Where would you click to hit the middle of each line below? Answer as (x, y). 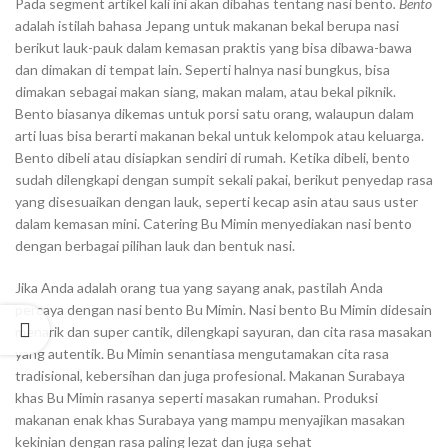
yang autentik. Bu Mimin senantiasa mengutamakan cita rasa (202, 353)
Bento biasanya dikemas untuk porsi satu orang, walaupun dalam (214, 113)
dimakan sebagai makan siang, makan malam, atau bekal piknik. (205, 91)
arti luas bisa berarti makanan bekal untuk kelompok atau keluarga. (219, 135)
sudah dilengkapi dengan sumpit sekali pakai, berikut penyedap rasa (224, 179)
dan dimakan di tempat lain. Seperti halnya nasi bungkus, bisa (202, 69)
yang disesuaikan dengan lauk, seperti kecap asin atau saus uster (216, 201)
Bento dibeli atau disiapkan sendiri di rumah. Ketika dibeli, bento (212, 157)
